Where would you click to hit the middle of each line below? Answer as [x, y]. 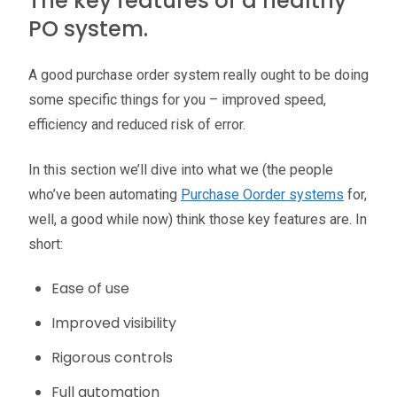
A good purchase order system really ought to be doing [198, 75]
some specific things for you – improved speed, [177, 100]
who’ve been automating [105, 194]
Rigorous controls [112, 357]
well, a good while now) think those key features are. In [198, 219]
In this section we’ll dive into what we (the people [181, 169]
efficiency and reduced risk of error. [137, 125]
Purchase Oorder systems [262, 194]
